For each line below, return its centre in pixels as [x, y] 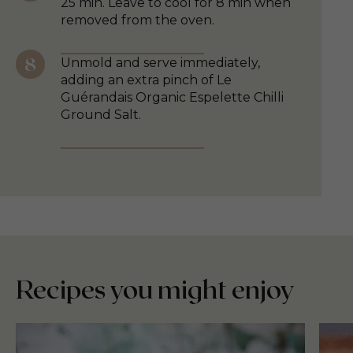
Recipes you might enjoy [155, 289]
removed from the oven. [137, 20]
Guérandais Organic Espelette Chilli [172, 98]
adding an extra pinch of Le [146, 80]
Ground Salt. [101, 115]
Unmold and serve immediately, [160, 63]
